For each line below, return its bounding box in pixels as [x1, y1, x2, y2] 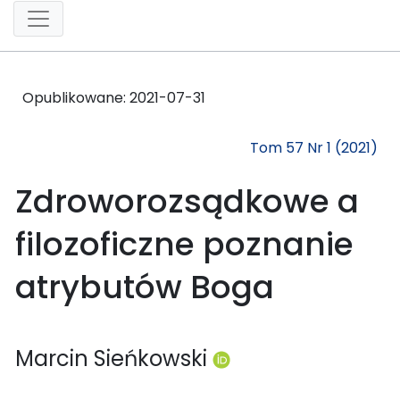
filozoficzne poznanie [15, 221, 354, 267]
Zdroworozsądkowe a [15, 178, 359, 224]
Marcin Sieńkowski [15, 343, 212, 373]
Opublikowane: [22, 87, 129, 108]
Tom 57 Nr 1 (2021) [250, 137, 378, 158]
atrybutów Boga [15, 263, 274, 310]
